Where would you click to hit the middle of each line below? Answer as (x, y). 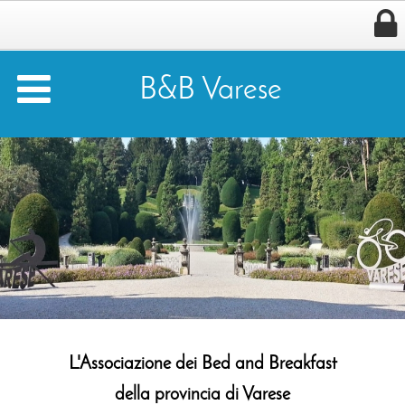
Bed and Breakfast (269, 364)
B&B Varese (210, 91)
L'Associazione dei (135, 364)
